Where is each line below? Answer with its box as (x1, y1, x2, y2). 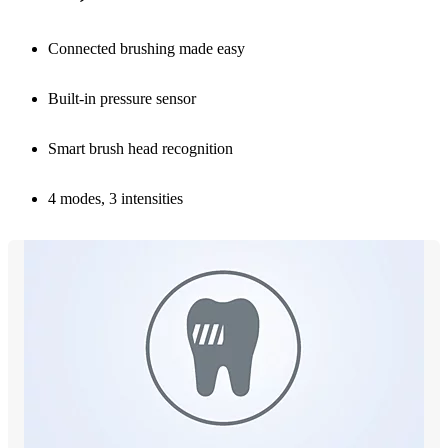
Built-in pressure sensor (48, 89, 196, 107)
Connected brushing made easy (48, 39, 245, 57)
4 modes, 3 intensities (48, 189, 183, 207)
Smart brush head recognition (48, 139, 233, 157)
